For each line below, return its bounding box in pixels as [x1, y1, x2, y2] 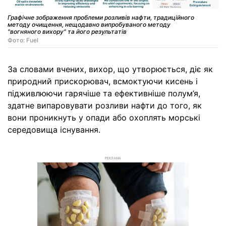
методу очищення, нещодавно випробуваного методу [8, 21, 171, 29]
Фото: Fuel [8, 36, 38, 44]
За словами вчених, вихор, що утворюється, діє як [8, 64, 213, 75]
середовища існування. [8, 125, 100, 135]
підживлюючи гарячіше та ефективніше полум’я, [8, 88, 200, 99]
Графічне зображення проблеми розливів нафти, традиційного [8, 14, 194, 22]
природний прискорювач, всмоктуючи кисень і [8, 76, 198, 87]
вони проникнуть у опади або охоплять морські [8, 112, 200, 123]
